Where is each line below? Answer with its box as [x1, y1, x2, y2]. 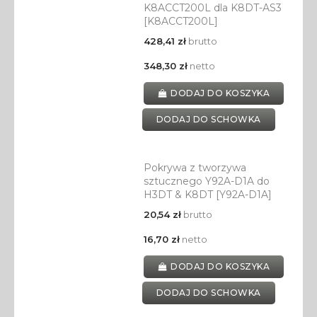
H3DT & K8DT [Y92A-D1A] [143, 188, 272, 202]
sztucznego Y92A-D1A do [143, 175, 270, 188]
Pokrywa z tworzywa [143, 161, 246, 175]
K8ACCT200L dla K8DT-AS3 [143, 1, 282, 15]
